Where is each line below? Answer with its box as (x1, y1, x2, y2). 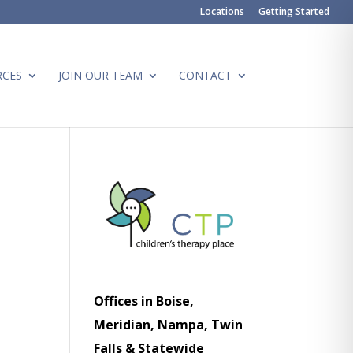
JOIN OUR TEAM (58, 68, 143, 83)
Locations (200, 5, 244, 18)
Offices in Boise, (94, 292, 195, 310)
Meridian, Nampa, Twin (94, 315, 243, 333)
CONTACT (178, 68, 232, 83)
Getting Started (258, 5, 329, 18)
